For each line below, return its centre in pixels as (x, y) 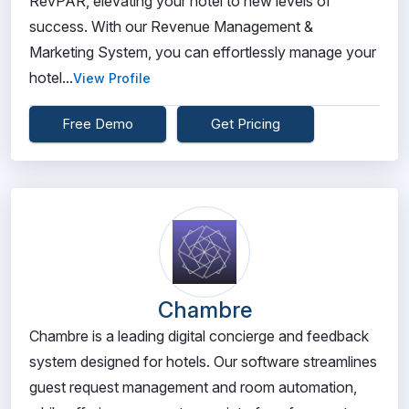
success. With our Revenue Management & (171, 26)
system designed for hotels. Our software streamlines (203, 362)
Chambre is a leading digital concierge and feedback (199, 336)
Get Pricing (246, 124)
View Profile (112, 78)
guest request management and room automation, (193, 387)
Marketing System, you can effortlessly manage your (203, 52)
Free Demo (98, 124)
